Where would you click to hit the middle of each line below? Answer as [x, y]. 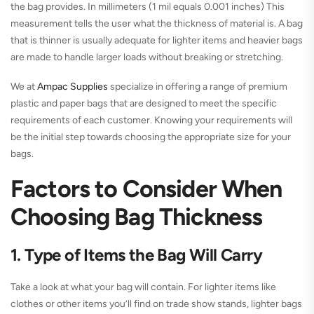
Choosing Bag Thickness [137, 217]
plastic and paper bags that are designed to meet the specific [144, 104]
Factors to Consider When [146, 189]
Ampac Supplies [73, 87]
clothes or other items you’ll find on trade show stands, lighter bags [156, 304]
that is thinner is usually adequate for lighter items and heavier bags [157, 41]
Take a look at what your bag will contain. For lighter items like [143, 287]
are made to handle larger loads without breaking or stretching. [147, 57]
